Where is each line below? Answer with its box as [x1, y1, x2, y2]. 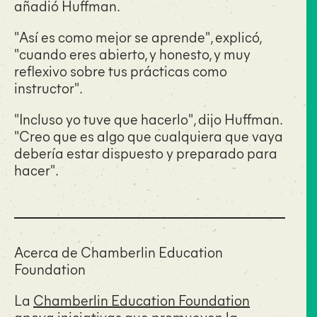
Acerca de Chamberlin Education [14, 241, 223, 261]
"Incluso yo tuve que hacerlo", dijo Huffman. [14, 108, 282, 128]
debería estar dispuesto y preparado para [14, 142, 277, 162]
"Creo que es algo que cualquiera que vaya [14, 125, 283, 145]
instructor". [14, 77, 83, 97]
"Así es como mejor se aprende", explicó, [14, 26, 261, 46]
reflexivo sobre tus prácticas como [14, 60, 227, 80]
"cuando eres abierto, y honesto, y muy [14, 43, 250, 63]
